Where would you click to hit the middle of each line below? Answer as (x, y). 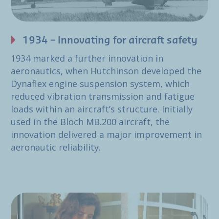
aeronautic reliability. (56, 147)
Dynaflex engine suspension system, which (100, 83)
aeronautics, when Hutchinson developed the (106, 71)
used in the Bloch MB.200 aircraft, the (90, 121)
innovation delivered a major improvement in (106, 134)
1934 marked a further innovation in (87, 58)
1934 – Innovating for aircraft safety (110, 40)
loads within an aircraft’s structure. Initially (102, 109)
